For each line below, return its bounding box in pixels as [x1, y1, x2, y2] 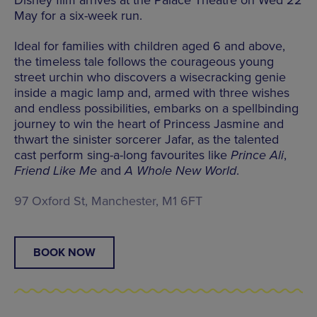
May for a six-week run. [14, 7, 142, 23]
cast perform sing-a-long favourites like [14, 146, 231, 163]
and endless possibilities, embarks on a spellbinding [14, 100, 299, 116]
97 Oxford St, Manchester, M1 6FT [14, 192, 202, 209]
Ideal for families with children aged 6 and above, [14, 38, 285, 54]
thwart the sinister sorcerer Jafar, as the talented [14, 131, 279, 147]
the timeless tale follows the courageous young [14, 53, 274, 69]
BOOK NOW [33, 245, 96, 260]
